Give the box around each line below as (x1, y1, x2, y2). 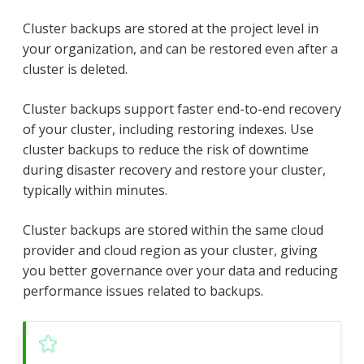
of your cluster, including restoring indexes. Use (23, 120, 314, 139)
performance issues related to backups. (23, 282, 263, 301)
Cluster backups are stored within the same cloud (23, 221, 323, 240)
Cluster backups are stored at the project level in (23, 19, 318, 38)
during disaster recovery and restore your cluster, (23, 161, 326, 180)
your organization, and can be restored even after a (23, 40, 338, 58)
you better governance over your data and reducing (23, 262, 338, 280)
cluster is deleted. (23, 60, 128, 79)
